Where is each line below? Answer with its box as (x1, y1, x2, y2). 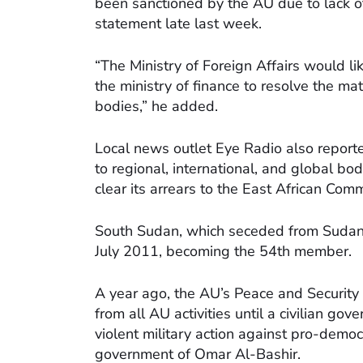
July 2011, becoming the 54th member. (95, 241, 352, 262)
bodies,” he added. (95, 96, 218, 117)
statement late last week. (95, 14, 262, 34)
